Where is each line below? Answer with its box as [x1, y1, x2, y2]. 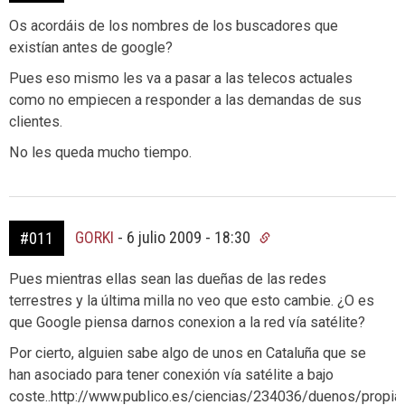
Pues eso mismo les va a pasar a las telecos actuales [9, 70, 353, 87]
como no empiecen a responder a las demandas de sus [9, 91, 362, 108]
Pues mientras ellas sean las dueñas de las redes [9, 270, 326, 287]
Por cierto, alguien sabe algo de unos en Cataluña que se [9, 344, 366, 362]
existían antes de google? [9, 39, 173, 56]
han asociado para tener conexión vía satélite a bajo [9, 366, 334, 383]
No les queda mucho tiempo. [9, 144, 192, 161]
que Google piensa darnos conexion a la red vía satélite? [9, 314, 365, 331]
